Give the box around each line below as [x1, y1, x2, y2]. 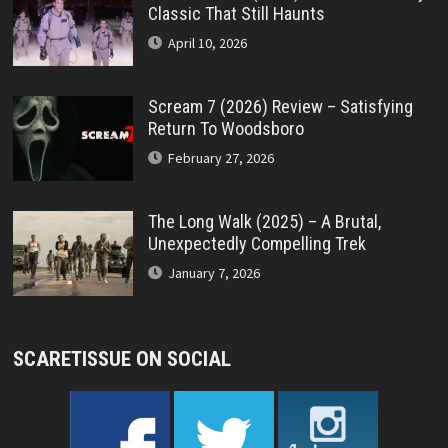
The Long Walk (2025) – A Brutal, [147, 211, 381, 233]
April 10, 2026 [167, 34, 247, 53]
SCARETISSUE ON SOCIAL [12, 347, 231, 372]
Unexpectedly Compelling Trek [147, 233, 366, 255]
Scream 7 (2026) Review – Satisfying [147, 96, 413, 118]
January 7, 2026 [167, 264, 260, 283]
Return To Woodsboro [147, 118, 304, 140]
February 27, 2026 [167, 149, 274, 168]
